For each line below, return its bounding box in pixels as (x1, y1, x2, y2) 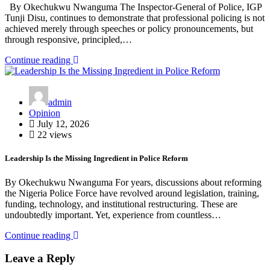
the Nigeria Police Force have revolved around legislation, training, (5, 187, 259, 198)
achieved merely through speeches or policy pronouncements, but (5, 24, 253, 34)
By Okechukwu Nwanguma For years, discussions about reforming (5, 177, 262, 187)
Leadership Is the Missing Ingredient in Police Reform (5, 154, 188, 163)
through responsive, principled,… (5, 34, 132, 45)
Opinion (29, 108, 60, 119)
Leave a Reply (5, 252, 75, 265)
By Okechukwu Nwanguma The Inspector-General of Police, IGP (5, 2, 262, 13)
